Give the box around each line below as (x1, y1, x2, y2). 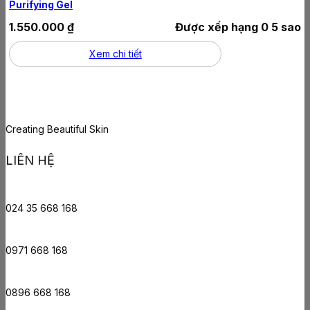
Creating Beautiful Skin (6, 122, 109, 135)
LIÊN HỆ (6, 152, 55, 167)
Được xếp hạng (175, 19, 261, 34)
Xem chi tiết (89, 47, 142, 60)
